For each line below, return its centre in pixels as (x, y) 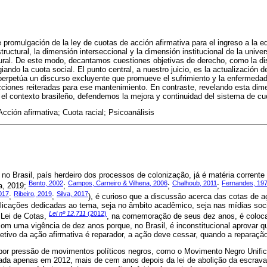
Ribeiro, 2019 (33, 193)
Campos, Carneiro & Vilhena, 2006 (118, 183)
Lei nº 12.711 (67, 214)
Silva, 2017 (72, 193)
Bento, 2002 (46, 183)
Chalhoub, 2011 (195, 183)
